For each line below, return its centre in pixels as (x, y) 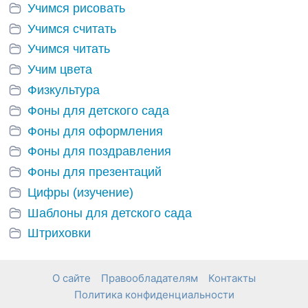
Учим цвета (60, 70)
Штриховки (59, 233)
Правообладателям (150, 278)
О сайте (71, 278)
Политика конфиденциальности (154, 295)
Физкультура (64, 90)
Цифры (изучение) (80, 192)
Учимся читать (69, 49)
